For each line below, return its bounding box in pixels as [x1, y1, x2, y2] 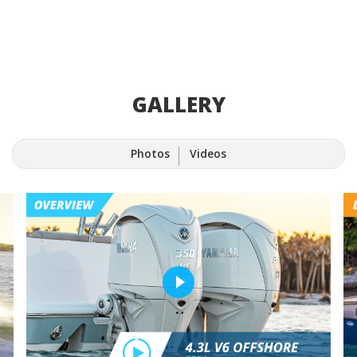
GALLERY [131, 90, 226, 120]
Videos [189, 146, 226, 162]
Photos [131, 146, 170, 162]
